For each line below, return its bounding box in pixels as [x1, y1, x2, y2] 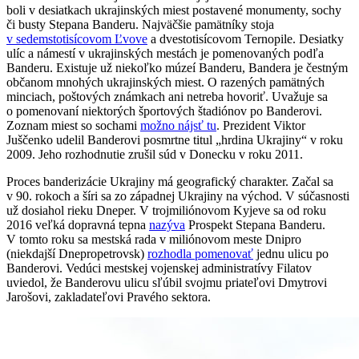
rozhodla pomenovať [147, 246, 253, 260]
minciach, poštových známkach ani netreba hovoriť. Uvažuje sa [6, 89, 328, 103]
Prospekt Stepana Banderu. [185, 217, 325, 232]
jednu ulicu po [253, 246, 329, 260]
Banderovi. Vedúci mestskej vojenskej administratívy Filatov [6, 260, 312, 275]
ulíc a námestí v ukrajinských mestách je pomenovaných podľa [6, 46, 324, 60]
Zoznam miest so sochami [6, 118, 140, 132]
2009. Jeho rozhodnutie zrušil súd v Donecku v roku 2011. [6, 147, 303, 161]
